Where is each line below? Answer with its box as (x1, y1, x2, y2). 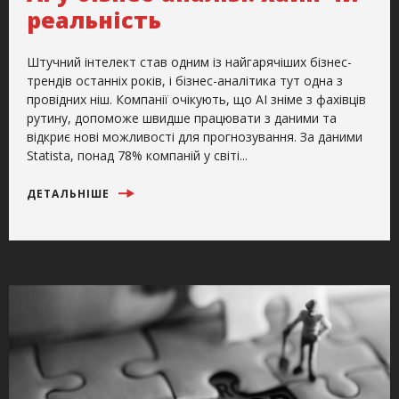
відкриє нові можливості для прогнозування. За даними (27, 127, 362, 145)
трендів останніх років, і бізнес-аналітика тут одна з (27, 71, 343, 89)
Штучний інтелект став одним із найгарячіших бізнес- (27, 53, 352, 70)
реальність (27, 4, 161, 35)
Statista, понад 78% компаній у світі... (27, 146, 248, 164)
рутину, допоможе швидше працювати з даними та (27, 109, 337, 126)
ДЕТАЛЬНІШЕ (27, 185, 113, 201)
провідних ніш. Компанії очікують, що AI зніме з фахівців (27, 90, 366, 108)
